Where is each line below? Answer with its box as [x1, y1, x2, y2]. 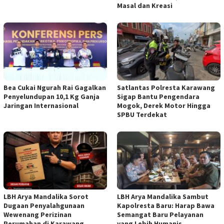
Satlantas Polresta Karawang [117, 82, 215, 92]
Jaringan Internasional [3, 100, 78, 110]
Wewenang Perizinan [3, 209, 71, 219]
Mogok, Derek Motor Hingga [117, 100, 210, 110]
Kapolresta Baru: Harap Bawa [117, 200, 214, 210]
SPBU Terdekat [117, 109, 167, 119]
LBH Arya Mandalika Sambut [117, 191, 208, 201]
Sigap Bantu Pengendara [117, 91, 199, 101]
